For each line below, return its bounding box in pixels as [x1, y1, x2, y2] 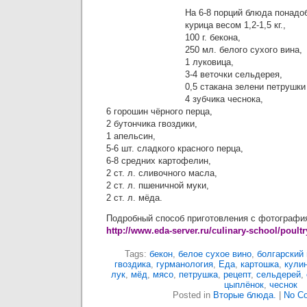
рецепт [223, 269, 251, 280]
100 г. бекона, [185, 32, 241, 42]
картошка [241, 259, 279, 269]
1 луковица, [185, 57, 234, 67]
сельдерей [256, 269, 301, 280]
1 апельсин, [106, 131, 156, 141]
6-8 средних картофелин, [106, 156, 211, 166]
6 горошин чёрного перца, [106, 106, 212, 116]
